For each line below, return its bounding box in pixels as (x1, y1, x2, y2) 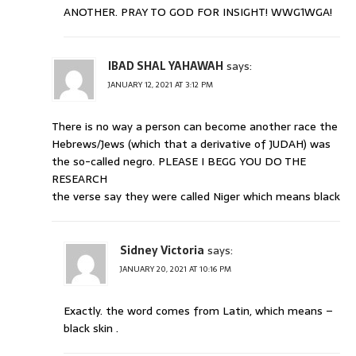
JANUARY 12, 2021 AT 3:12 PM (108, 78, 213, 92)
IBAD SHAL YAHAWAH (108, 57, 223, 75)
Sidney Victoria (120, 242, 204, 260)
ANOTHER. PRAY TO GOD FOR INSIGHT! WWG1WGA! (64, 3, 332, 21)
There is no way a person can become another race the (52, 118, 338, 136)
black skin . (64, 319, 118, 338)
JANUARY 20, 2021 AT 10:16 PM (120, 262, 231, 277)
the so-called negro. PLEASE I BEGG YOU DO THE (52, 153, 306, 171)
